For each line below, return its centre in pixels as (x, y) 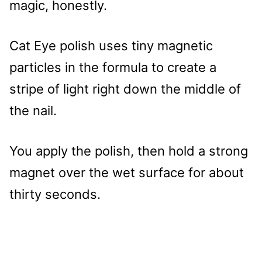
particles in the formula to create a (113, 67)
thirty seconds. (55, 194)
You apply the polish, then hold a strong (129, 151)
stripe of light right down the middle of (125, 89)
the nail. (33, 110)
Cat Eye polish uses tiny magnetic (111, 45)
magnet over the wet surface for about (127, 172)
